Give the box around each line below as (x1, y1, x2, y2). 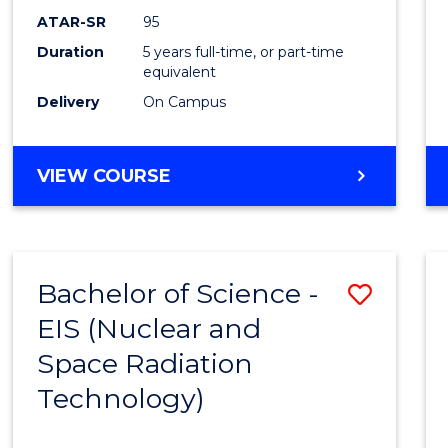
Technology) (37, 381, 206, 415)
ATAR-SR (37, 12, 107, 31)
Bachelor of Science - (37, 276, 320, 310)
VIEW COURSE (37, 164, 172, 187)
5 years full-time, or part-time (143, 42, 345, 61)
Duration (37, 42, 105, 61)
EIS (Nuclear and (37, 311, 262, 345)
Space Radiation (37, 346, 254, 380)
